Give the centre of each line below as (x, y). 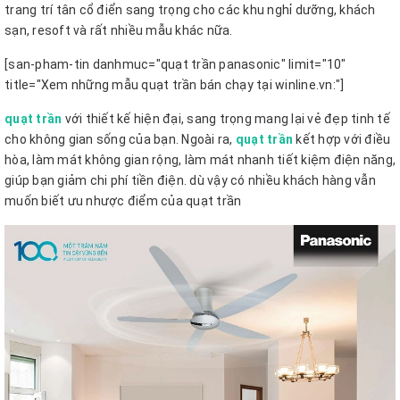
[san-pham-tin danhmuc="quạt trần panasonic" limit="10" (175, 64)
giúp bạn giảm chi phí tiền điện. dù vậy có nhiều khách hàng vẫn (190, 180)
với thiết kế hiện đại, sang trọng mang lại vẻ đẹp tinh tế (226, 119)
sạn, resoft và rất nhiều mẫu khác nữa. (119, 30)
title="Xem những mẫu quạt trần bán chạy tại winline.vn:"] (175, 85)
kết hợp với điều (342, 139)
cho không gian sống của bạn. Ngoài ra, (120, 139)
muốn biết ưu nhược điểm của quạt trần (123, 201)
